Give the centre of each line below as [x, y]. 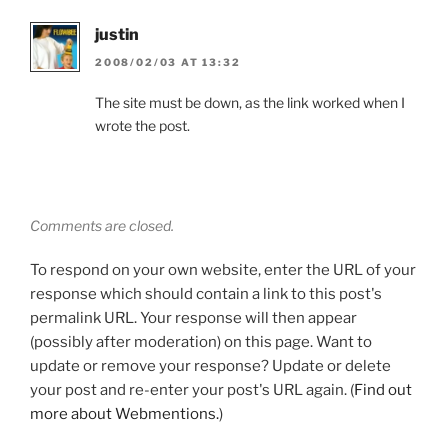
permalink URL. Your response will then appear [193, 318]
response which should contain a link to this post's [206, 294]
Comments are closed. [102, 226]
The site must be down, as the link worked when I [250, 103]
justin [117, 34]
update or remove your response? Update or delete [210, 366]
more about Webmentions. [124, 414]
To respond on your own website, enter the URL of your [223, 270]
